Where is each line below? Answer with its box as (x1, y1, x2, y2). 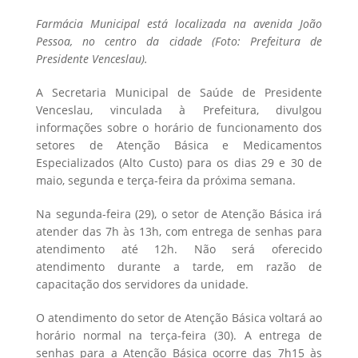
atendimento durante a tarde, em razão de (36, 258, 322, 274)
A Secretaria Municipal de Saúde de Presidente (36, 84, 322, 100)
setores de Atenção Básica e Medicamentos (36, 137, 322, 153)
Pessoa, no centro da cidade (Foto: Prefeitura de (36, 33, 322, 49)
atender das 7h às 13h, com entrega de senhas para (36, 223, 322, 239)
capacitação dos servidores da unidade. (36, 276, 249, 292)
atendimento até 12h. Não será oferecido (36, 241, 322, 257)
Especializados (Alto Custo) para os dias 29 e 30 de (36, 154, 322, 170)
